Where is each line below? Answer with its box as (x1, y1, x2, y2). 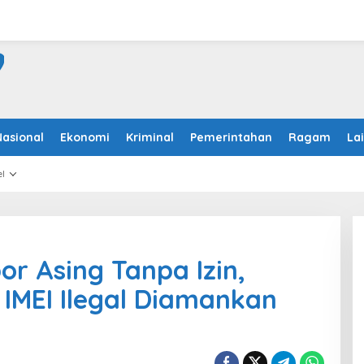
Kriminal (126, 130, 174, 145)
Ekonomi (60, 130, 110, 145)
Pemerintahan (190, 130, 272, 145)
